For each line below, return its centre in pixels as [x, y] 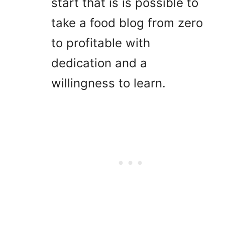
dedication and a [99, 63]
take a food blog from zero [127, 23]
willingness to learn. [108, 83]
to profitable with [101, 43]
